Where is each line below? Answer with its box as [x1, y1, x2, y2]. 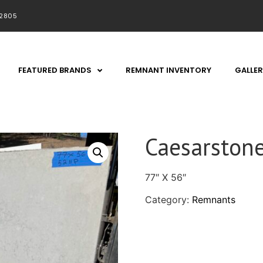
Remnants [191, 194, 235, 206]
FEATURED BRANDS [18, 65, 92, 76]
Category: [144, 194, 192, 206]
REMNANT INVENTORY [125, 65, 211, 76]
